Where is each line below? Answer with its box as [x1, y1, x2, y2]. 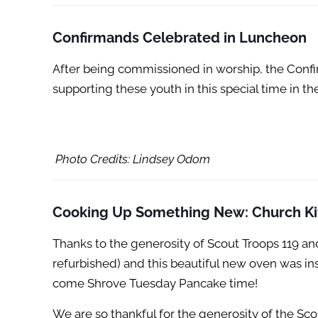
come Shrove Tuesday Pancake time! [53, 276, 258, 291]
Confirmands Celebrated [53, 29, 221, 47]
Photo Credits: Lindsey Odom [55, 152, 211, 167]
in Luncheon [220, 29, 307, 47]
